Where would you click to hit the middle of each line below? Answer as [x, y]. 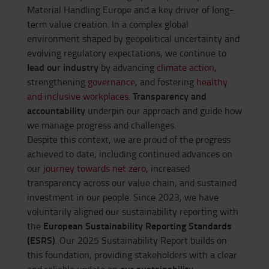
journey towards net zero [95, 168]
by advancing [128, 68]
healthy [212, 82]
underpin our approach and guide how [164, 111]
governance [111, 82]
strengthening [57, 82]
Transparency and [170, 96]
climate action [186, 68]
